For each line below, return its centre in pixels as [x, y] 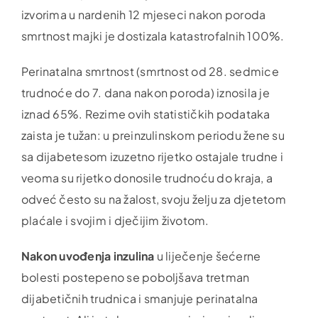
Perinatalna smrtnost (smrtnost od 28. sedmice [150, 71]
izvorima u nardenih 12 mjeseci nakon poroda [143, 14]
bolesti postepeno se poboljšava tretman [135, 277]
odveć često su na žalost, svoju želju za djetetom [153, 199]
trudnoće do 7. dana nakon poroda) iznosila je [145, 92]
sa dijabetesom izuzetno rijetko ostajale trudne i [152, 156]
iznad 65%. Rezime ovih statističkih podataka [146, 114]
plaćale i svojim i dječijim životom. [115, 220]
